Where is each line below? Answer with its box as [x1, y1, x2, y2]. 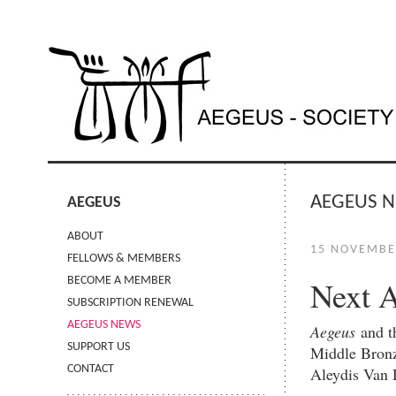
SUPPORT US [67, 340, 131, 353]
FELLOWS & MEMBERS [67, 252, 181, 264]
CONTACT [67, 362, 115, 375]
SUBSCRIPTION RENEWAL [67, 296, 194, 308]
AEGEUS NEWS [67, 318, 141, 331]
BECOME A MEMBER [67, 274, 172, 286]
